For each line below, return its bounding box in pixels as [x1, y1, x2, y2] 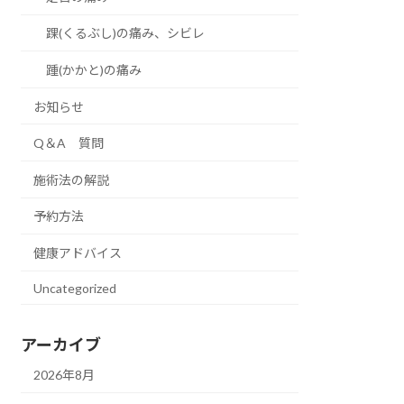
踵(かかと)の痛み [46, 62, 142, 78]
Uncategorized [33, 280, 117, 296]
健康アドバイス [33, 245, 123, 262]
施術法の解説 [33, 171, 110, 188]
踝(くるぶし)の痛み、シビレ [46, 25, 206, 41]
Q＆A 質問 [33, 135, 105, 151]
